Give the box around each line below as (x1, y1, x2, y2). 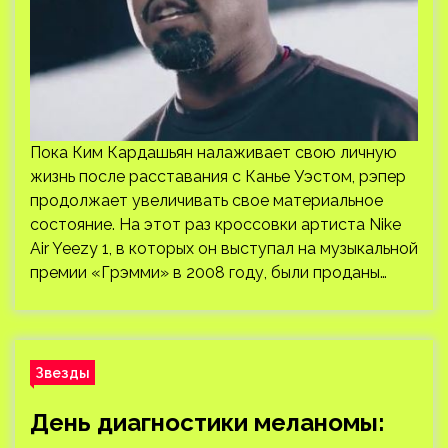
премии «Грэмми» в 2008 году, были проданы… (30, 263, 387, 282)
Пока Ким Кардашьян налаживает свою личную (30, 143, 397, 162)
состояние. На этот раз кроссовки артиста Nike (30, 215, 401, 234)
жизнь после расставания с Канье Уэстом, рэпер (30, 167, 406, 186)
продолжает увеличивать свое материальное (30, 191, 383, 210)
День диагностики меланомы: (30, 408, 385, 437)
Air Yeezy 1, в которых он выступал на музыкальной (30, 239, 418, 258)
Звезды (35, 364, 90, 381)
